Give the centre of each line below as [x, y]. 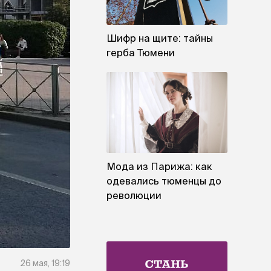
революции [134, 195]
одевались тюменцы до [164, 181]
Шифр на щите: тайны [160, 38]
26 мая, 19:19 [45, 263]
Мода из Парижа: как [159, 166]
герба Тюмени [141, 53]
